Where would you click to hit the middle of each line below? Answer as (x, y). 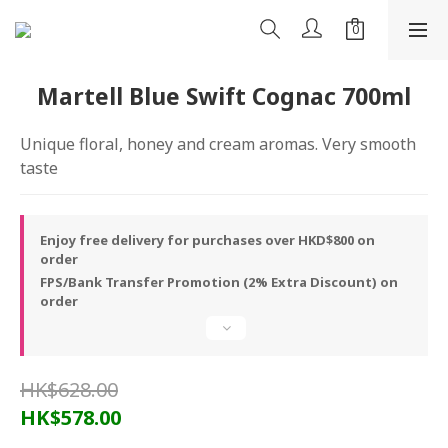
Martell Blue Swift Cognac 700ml (224, 96)
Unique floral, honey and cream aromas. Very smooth (220, 144)
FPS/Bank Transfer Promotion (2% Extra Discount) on (219, 282)
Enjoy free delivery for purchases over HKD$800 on (207, 240)
